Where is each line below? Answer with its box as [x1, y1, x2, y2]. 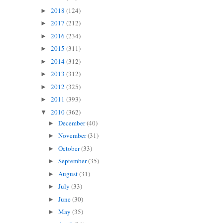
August [58, 169, 80, 178]
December [58, 118, 87, 127]
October [58, 143, 82, 153]
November [58, 131, 88, 140]
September [58, 156, 89, 166]
